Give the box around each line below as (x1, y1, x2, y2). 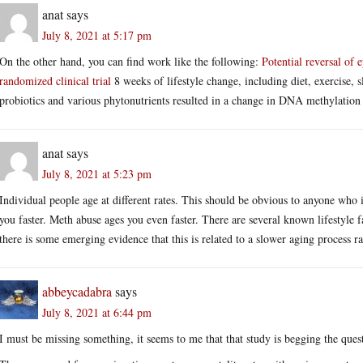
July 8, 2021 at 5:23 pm (42, 165, 152, 181)
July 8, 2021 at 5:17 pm (42, 27, 152, 43)
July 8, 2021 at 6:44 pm (42, 304, 152, 320)
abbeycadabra (42, 282, 112, 300)
